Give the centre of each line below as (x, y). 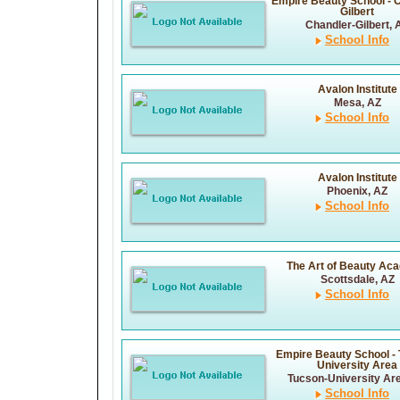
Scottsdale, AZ (357, 279)
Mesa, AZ (357, 102)
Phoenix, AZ (357, 191)
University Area (357, 365)
